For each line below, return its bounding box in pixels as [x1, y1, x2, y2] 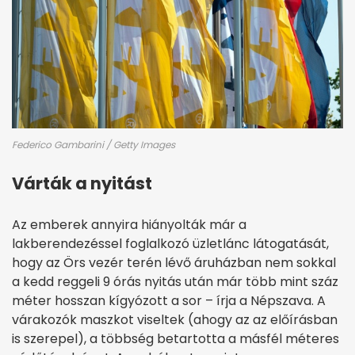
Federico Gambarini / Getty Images [12, 137, 175, 151]
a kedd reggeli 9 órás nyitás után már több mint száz [12, 272, 338, 291]
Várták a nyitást [12, 171, 152, 195]
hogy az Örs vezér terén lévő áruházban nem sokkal [12, 253, 336, 272]
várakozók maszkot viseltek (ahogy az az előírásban [12, 310, 338, 329]
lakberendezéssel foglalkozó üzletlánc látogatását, [12, 234, 329, 253]
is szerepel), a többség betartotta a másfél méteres [12, 329, 339, 348]
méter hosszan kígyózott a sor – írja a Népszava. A [12, 291, 326, 310]
